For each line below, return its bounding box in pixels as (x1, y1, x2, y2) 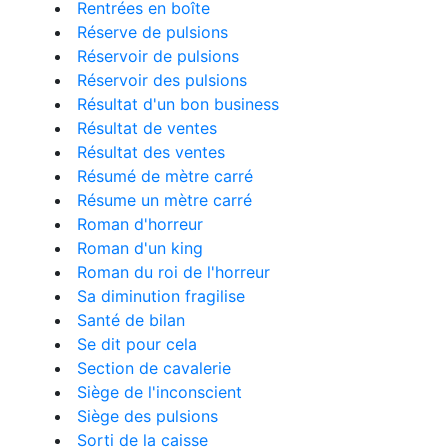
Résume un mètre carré (77, 190, 252, 210)
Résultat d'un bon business (77, 94, 279, 114)
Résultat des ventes (77, 142, 225, 162)
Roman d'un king (77, 238, 203, 258)
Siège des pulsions (77, 406, 218, 426)
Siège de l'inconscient (77, 382, 242, 402)
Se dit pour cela (77, 334, 197, 354)
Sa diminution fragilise (77, 286, 245, 306)
